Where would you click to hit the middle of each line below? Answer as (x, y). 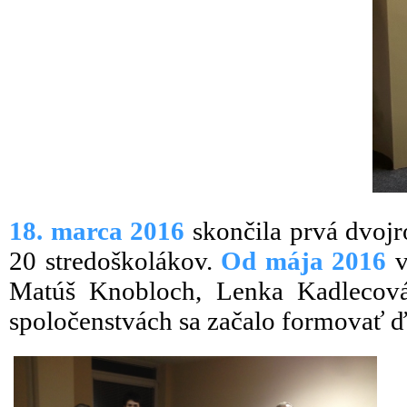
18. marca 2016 (101, 231)
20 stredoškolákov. (115, 261)
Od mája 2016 (304, 261)
